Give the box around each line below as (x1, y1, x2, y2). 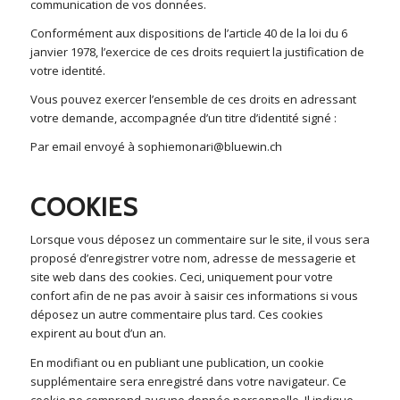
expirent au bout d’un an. (29, 325, 166, 342)
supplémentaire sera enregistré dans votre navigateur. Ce (29, 372, 346, 389)
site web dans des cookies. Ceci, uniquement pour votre (29, 269, 333, 286)
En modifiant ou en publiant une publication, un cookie (29, 354, 324, 371)
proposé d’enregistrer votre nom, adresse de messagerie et (29, 250, 355, 267)
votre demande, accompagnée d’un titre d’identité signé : (29, 110, 337, 127)
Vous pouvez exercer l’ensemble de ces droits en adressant (29, 91, 356, 108)
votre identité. (29, 62, 105, 79)
